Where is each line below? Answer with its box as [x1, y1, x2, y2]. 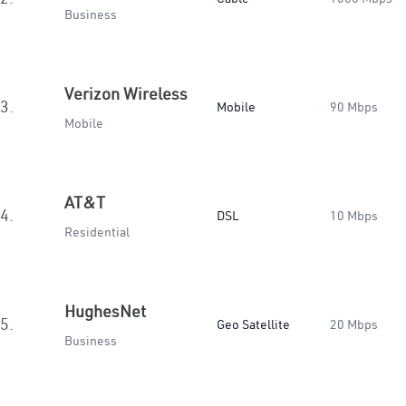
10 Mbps [330, 208, 378, 224]
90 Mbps [330, 99, 378, 115]
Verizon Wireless [64, 83, 188, 104]
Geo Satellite [217, 316, 290, 333]
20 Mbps [330, 316, 378, 333]
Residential [64, 224, 130, 240]
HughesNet [64, 301, 146, 322]
